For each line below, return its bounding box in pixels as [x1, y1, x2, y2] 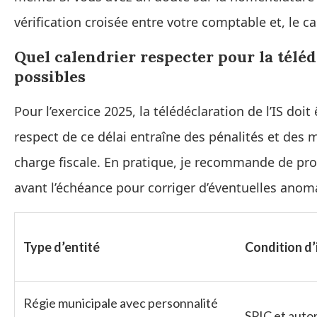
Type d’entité [23, 239, 100, 255]
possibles [14, 67, 86, 87]
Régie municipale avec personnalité [23, 295, 218, 311]
